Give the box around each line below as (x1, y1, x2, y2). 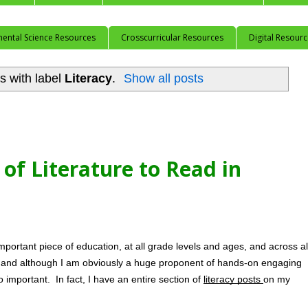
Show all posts (124, 71, 204, 86)
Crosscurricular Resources (121, 31, 223, 43)
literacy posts (203, 274, 263, 285)
